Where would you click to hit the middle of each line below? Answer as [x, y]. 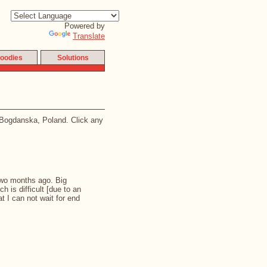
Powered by [85, 26]
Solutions [73, 58]
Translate [89, 36]
